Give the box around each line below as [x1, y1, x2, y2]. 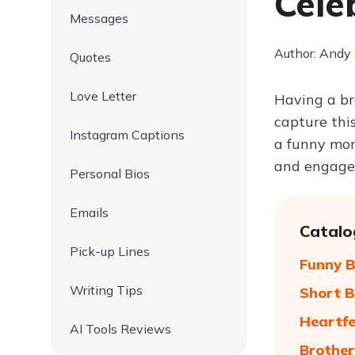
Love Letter [70, 88, 136, 104]
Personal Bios [70, 166, 150, 181]
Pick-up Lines [70, 243, 150, 259]
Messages [70, 10, 128, 26]
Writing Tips [70, 282, 143, 298]
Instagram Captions [70, 127, 185, 143]
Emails [70, 204, 109, 220]
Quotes [70, 49, 111, 65]
